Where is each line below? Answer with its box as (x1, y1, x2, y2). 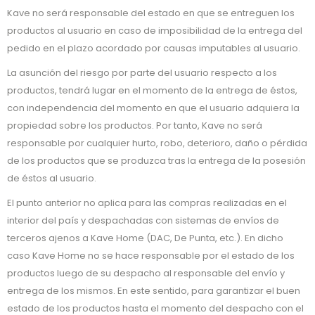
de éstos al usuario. (7, 172, 96, 185)
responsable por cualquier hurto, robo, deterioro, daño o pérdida (7, 136, 307, 150)
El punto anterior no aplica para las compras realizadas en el (7, 196, 287, 210)
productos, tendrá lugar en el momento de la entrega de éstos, (7, 84, 297, 97)
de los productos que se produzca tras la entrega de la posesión (7, 154, 306, 167)
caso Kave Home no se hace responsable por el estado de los (7, 249, 295, 262)
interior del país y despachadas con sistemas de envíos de (7, 214, 279, 227)
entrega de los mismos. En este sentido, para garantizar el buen (7, 284, 300, 297)
